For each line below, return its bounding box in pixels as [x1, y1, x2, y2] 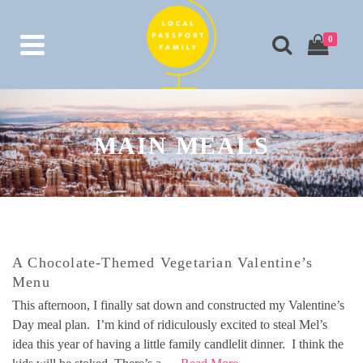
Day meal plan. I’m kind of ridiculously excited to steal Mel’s [12, 318, 327, 331]
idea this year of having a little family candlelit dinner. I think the [12, 337, 344, 351]
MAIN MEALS [93, 132, 270, 159]
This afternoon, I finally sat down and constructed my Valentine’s [12, 298, 344, 312]
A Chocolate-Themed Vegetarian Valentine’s [12, 254, 314, 271]
